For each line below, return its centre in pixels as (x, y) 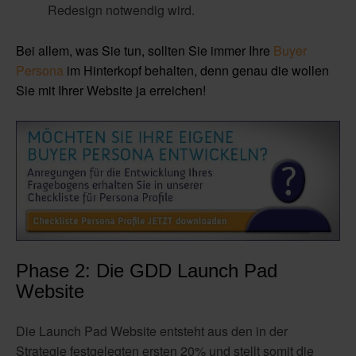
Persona (40, 71)
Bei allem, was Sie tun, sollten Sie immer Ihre (145, 51)
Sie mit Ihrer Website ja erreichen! (111, 91)
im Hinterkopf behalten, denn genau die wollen (196, 71)
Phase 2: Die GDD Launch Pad (147, 271)
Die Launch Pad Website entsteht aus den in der (152, 331)
